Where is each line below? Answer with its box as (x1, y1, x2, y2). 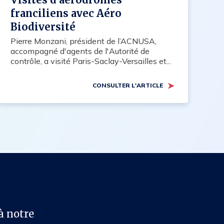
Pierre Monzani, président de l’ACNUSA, (10, 36, 156, 46)
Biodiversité (10, 20, 75, 33)
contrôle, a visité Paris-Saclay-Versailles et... (10, 56, 171, 66)
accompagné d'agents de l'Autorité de (10, 46, 149, 56)
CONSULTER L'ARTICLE (92, 81, 163, 89)
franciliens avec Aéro (10, 7, 121, 20)
